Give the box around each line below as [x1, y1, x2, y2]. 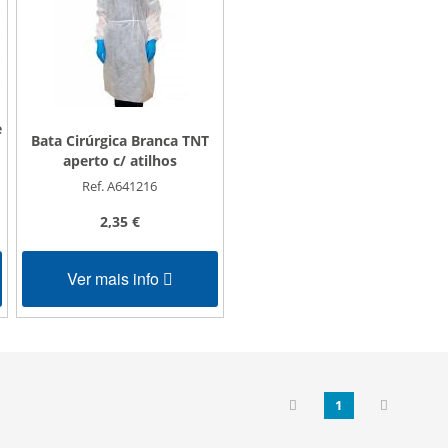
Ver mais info [66, 266, 163, 290]
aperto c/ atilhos [62, 150, 177, 170]
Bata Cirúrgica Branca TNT [30, 130, 209, 150]
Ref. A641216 [82, 176, 158, 195]
